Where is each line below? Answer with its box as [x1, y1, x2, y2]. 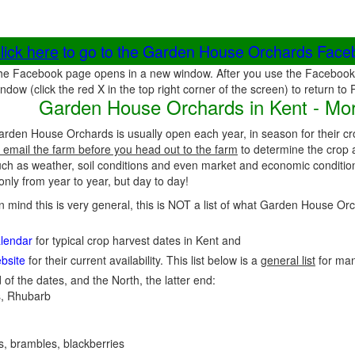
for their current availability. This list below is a [25, 252, 261, 268]
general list [261, 252, 315, 268]
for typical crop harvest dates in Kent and [32, 232, 241, 248]
